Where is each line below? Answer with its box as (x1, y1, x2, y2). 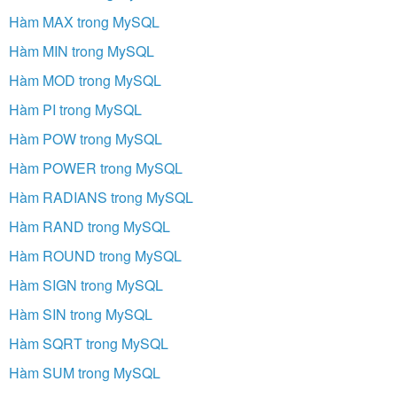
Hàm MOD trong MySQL (9, 69, 161, 90)
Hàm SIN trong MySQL (9, 303, 152, 324)
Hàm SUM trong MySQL (9, 362, 160, 383)
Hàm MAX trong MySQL (9, 11, 160, 32)
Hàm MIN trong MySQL (9, 40, 154, 61)
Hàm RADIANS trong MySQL (9, 186, 193, 207)
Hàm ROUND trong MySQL (9, 245, 182, 266)
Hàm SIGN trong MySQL (9, 274, 163, 295)
